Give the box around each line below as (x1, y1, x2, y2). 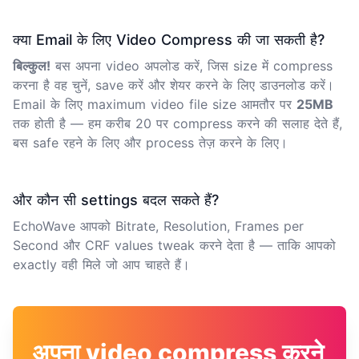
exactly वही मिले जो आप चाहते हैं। (13, 256, 190, 272)
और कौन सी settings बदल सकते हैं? (13, 191, 219, 208)
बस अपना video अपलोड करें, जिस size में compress (50, 57, 333, 74)
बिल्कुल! (13, 57, 50, 74)
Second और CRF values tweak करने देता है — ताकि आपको (13, 236, 336, 253)
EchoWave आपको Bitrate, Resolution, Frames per (13, 217, 304, 234)
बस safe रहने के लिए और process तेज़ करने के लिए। (13, 134, 288, 151)
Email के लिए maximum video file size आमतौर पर (13, 95, 296, 112)
